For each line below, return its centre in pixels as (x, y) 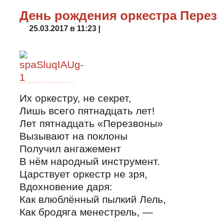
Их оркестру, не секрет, (75, 98)
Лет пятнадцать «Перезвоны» (91, 124)
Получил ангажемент (70, 149)
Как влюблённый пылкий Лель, (93, 200)
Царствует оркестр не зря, (83, 174)
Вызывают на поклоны (73, 136)
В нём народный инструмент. (90, 162)
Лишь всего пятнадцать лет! (87, 111)
